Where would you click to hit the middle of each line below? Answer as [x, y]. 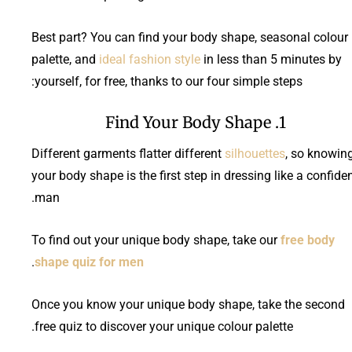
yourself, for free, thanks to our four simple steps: [169, 81]
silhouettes [255, 153]
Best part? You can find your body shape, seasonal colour [190, 37]
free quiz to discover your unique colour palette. [164, 326]
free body [308, 240]
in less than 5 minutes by [271, 59]
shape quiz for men [89, 262]
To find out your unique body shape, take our [154, 240]
